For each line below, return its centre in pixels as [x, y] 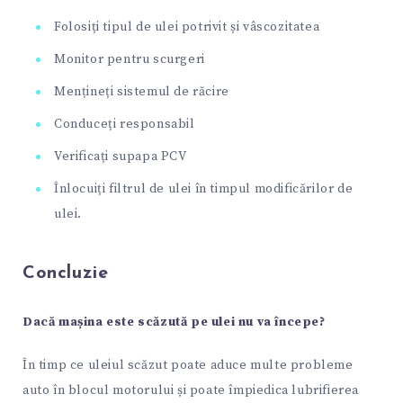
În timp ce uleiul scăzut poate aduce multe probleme [188, 366]
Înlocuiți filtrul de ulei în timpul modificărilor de [204, 188]
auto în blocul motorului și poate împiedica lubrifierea [191, 391]
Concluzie [66, 273]
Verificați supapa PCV [121, 156]
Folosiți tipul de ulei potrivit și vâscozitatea [187, 27]
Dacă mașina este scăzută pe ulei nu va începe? [174, 322]
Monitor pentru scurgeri [130, 59]
